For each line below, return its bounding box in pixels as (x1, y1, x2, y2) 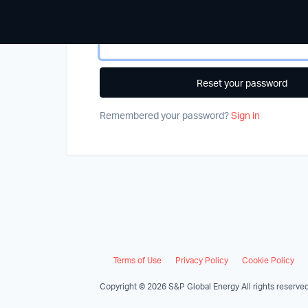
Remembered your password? (100, 109, 231, 121)
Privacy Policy (175, 255, 228, 265)
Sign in (231, 109, 260, 121)
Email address (100, 12, 162, 24)
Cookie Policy (242, 255, 294, 265)
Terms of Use (113, 255, 162, 265)
